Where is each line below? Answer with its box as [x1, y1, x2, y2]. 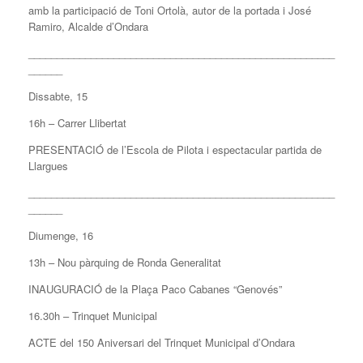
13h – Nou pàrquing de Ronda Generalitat [28, 254, 221, 271]
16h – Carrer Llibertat [28, 115, 126, 131]
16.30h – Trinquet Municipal [28, 308, 157, 324]
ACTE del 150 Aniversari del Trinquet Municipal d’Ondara [28, 335, 295, 351]
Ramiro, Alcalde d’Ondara [28, 19, 148, 35]
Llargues [28, 158, 68, 174]
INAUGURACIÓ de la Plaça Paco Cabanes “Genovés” [28, 281, 282, 297]
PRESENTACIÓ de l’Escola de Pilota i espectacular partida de [28, 142, 322, 158]
